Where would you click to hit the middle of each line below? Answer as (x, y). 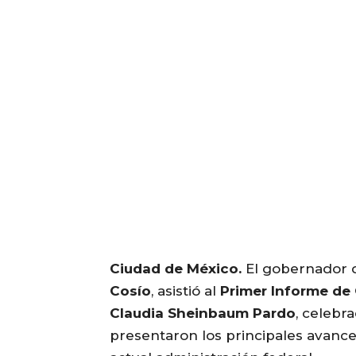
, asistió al (186, 291)
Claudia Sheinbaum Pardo (203, 313)
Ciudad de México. (176, 269)
